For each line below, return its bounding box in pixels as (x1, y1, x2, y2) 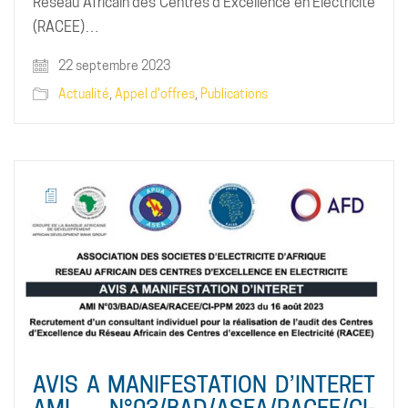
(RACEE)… (33, 17, 99, 36)
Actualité (58, 86, 109, 101)
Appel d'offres (115, 86, 195, 101)
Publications (200, 86, 268, 101)
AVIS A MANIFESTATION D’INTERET (33, 371, 375, 398)
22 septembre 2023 (56, 57, 170, 73)
